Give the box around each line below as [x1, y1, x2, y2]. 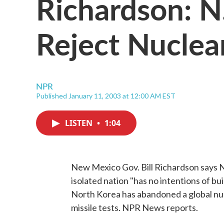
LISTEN [65, 117, 94, 128]
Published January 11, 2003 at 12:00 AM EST [36, 91, 175, 100]
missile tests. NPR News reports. [71, 202, 198, 213]
